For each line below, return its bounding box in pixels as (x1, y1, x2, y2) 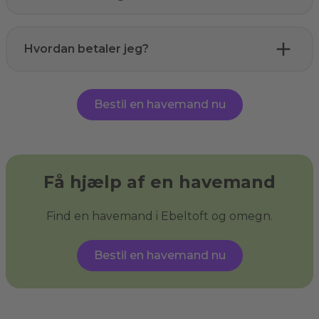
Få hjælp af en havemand (43, 171, 276, 192)
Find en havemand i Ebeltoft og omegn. (46, 209, 273, 223)
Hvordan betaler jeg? (24, 41, 149, 56)
